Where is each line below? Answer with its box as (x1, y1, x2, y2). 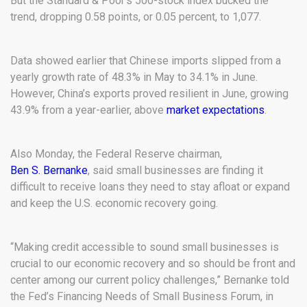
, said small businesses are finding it (88, 163, 263, 177)
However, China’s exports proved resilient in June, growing (10, 86, 288, 100)
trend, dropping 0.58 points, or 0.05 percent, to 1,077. (10, 10, 261, 23)
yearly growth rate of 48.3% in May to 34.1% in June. (10, 70, 258, 84)
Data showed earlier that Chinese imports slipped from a (10, 53, 281, 67)
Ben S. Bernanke (10, 163, 88, 177)
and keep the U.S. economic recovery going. (10, 196, 218, 210)
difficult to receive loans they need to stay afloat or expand (10, 180, 290, 193)
